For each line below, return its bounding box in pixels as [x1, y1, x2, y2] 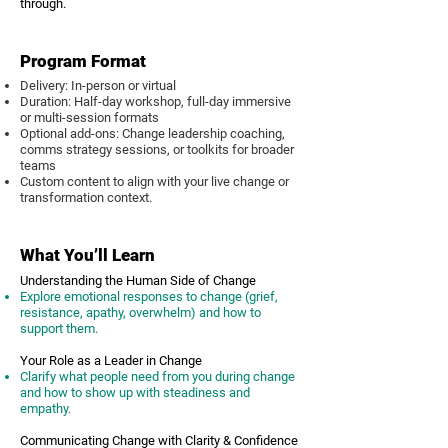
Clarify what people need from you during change [20, 369, 295, 384]
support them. [20, 321, 98, 336]
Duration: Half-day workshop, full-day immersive [20, 94, 291, 109]
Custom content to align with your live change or [20, 174, 289, 189]
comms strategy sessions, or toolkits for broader [20, 142, 294, 157]
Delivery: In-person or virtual [20, 78, 176, 93]
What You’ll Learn [20, 245, 155, 265]
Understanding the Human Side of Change [20, 273, 256, 288]
